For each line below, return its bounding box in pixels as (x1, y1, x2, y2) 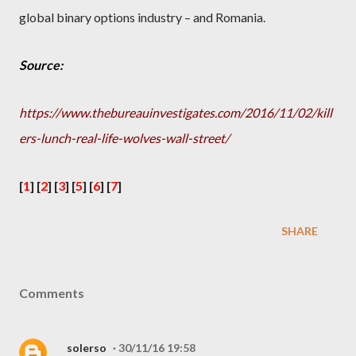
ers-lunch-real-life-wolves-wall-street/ (19, 130, 230, 145)
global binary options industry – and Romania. (19, 10, 265, 25)
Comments (19, 285, 84, 300)
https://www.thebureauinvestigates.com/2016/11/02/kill (19, 105, 332, 120)
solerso (67, 341, 106, 354)
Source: (19, 57, 63, 72)
